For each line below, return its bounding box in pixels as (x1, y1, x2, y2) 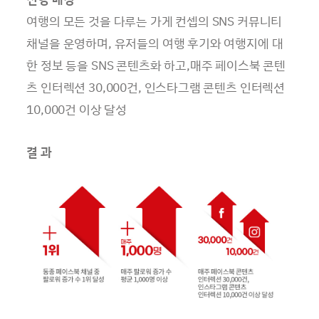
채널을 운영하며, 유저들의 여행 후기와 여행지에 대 (26, 34, 283, 51)
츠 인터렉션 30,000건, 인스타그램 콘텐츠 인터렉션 (26, 78, 286, 95)
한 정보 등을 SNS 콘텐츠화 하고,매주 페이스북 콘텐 (26, 56, 286, 73)
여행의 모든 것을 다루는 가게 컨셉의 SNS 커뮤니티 (26, 12, 283, 29)
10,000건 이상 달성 (26, 100, 127, 117)
